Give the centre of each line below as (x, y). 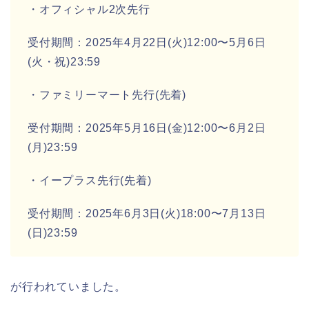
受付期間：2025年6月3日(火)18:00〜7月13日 (147, 213)
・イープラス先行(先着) (90, 180)
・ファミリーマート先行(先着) (107, 94)
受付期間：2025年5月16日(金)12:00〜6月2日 (147, 128)
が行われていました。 (68, 286)
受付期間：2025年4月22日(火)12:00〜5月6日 (147, 42)
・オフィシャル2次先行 (89, 9)
